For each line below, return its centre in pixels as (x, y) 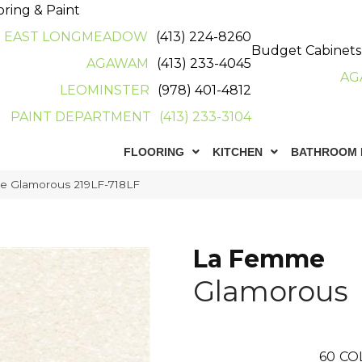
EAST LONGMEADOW (76, 37)
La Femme (259, 259)
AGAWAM (118, 63)
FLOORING (154, 152)
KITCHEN (238, 152)
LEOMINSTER (105, 90)
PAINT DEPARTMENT (81, 117)
